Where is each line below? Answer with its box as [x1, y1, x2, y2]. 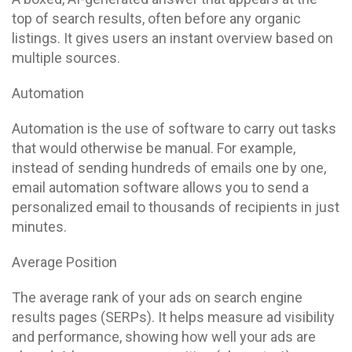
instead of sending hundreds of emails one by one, [12, 159, 326, 176]
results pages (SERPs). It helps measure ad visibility [12, 309, 335, 325]
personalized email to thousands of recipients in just [12, 199, 339, 215]
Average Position [12, 254, 117, 270]
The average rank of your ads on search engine [12, 289, 302, 306]
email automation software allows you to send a [12, 179, 309, 196]
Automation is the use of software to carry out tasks [12, 120, 336, 137]
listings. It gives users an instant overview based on [12, 30, 333, 46]
